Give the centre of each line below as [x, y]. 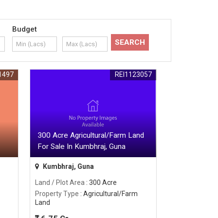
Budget [24, 29]
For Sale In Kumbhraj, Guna [82, 147]
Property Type [57, 194]
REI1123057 [134, 75]
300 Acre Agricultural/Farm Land [91, 136]
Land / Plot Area [60, 183]
